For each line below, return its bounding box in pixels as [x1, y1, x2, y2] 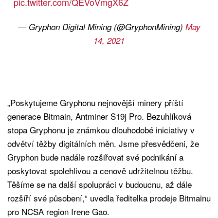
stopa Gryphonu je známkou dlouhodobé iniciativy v [7, 124, 195, 136]
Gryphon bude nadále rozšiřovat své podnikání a [7, 151, 183, 163]
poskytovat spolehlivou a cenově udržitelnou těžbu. [7, 164, 193, 177]
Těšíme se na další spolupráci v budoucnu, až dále [7, 178, 192, 191]
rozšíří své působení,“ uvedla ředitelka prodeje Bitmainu [7, 192, 211, 204]
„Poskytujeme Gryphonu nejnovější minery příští [7, 96, 183, 109]
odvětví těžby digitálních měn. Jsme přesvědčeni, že [7, 137, 199, 150]
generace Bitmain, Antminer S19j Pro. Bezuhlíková [7, 110, 191, 123]
